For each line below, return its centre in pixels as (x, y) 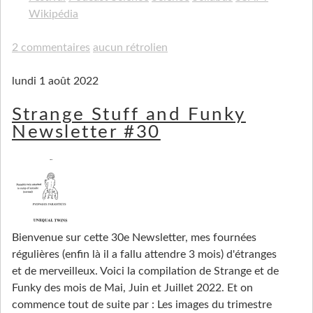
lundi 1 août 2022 (55, 81)
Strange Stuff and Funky (129, 115)
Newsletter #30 (86, 132)
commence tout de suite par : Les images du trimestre (142, 304)
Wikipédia (53, 14)
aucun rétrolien (130, 48)
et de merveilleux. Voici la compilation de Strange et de (145, 271)
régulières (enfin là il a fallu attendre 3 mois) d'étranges (144, 254)
